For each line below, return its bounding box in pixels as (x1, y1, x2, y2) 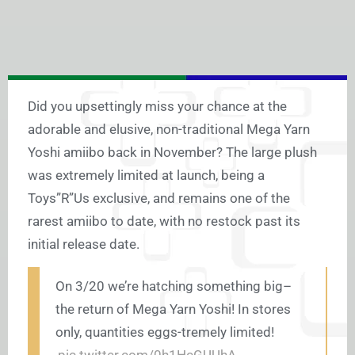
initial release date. (28, 236, 139, 253)
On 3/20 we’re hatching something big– (55, 278, 292, 295)
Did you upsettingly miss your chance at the (28, 98, 287, 115)
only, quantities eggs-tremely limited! (55, 324, 274, 341)
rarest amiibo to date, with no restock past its (28, 213, 300, 230)
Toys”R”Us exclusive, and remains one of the (28, 190, 290, 207)
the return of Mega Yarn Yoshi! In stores (55, 301, 291, 318)
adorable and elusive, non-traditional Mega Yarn (28, 121, 310, 138)
